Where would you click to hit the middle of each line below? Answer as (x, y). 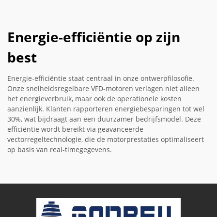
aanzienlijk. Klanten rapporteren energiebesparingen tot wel (106, 108)
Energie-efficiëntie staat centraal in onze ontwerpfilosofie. (101, 78)
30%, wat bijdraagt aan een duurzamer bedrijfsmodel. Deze (104, 119)
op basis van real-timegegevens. (60, 149)
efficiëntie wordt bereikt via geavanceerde (75, 129)
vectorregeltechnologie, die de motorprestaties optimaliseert (106, 139)
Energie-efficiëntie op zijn (94, 37)
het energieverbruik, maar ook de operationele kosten (94, 98)
